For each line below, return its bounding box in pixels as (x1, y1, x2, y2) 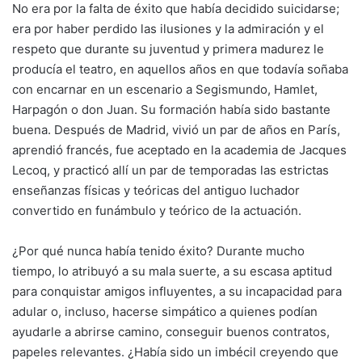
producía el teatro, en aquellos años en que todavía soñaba (12, 61, 348, 77)
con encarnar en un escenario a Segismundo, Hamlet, (12, 81, 318, 97)
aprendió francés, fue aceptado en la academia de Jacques (12, 141, 347, 158)
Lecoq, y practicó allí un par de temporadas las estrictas (12, 162, 329, 178)
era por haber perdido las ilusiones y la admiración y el (12, 20, 324, 36)
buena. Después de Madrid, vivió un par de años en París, (12, 121, 340, 137)
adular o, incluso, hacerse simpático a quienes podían (12, 303, 318, 319)
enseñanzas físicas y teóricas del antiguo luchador (12, 182, 300, 198)
